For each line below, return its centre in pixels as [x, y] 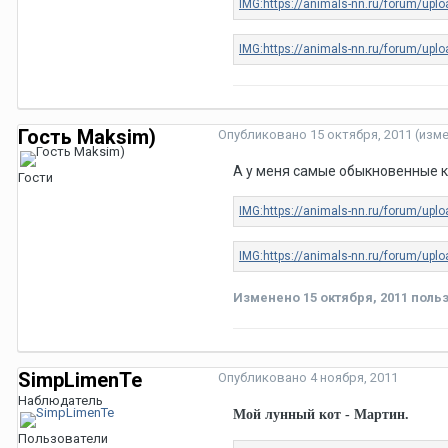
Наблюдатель [60, 401]
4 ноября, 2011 [354, 378]
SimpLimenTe [80, 380]
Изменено [268, 298]
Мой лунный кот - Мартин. [321, 415]
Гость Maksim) [87, 137]
